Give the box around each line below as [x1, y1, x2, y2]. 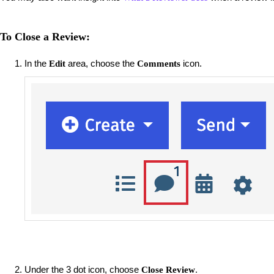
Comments [137, 58, 180, 68]
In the [24, 57, 49, 68]
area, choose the [65, 57, 137, 68]
